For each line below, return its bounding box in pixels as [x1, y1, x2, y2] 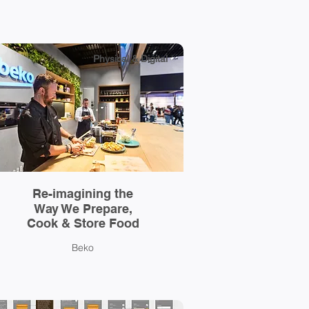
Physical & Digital [92, 53, 168, 64]
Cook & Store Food [26, 216, 139, 230]
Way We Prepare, [33, 201, 132, 216]
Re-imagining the [32, 186, 133, 201]
